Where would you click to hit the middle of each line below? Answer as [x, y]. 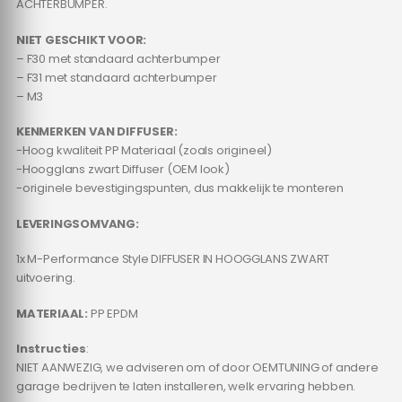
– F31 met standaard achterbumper [116, 77]
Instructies [51, 349]
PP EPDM [113, 313]
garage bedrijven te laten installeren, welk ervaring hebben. [186, 387]
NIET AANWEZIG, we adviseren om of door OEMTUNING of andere [197, 368]
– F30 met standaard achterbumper [118, 58]
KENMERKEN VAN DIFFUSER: [96, 132]
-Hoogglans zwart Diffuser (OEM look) [122, 170]
